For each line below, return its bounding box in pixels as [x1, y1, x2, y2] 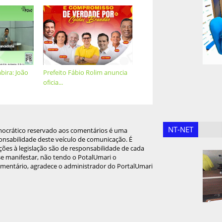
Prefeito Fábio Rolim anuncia [43, 68, 128, 77]
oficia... [43, 78, 63, 87]
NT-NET [168, 124, 194, 134]
